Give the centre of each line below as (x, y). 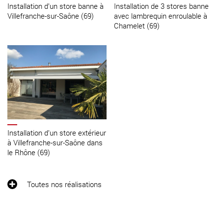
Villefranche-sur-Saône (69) (51, 15)
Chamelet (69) (137, 25)
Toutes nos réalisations (64, 184)
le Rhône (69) (29, 152)
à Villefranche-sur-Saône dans (55, 142)
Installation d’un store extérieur (57, 132)
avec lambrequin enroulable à (160, 15)
